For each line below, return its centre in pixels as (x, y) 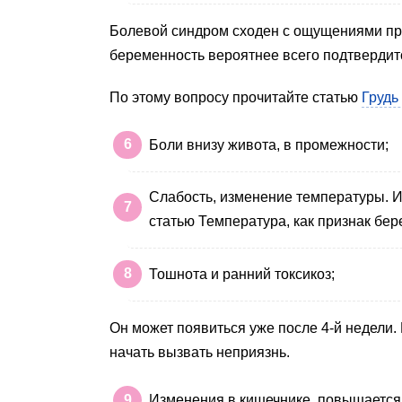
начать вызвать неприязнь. (200, 353)
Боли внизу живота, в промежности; (269, 145)
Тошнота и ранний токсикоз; (242, 275)
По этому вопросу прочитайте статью (236, 97)
